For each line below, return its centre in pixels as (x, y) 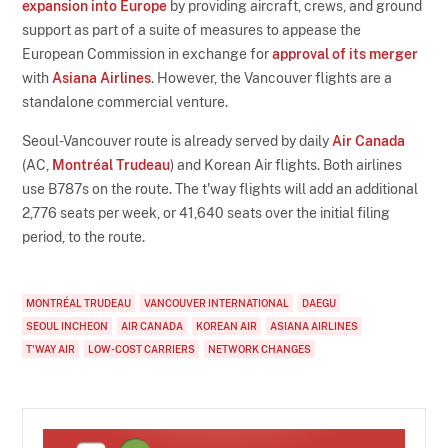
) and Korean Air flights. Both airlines (286, 164)
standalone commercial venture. (125, 101)
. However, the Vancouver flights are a (272, 77)
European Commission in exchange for (147, 53)
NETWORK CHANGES (260, 348)
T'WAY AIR (51, 348)
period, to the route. (84, 236)
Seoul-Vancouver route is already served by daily (177, 140)
